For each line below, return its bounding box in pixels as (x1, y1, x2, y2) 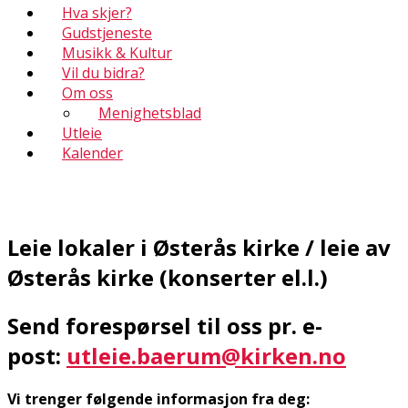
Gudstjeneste (62, 23, 152, 43)
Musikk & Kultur (62, 43, 172, 63)
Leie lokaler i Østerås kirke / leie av (7, 231, 391, 262)
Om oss (62, 83, 113, 103)
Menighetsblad (98, 103, 201, 123)
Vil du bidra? (62, 63, 145, 83)
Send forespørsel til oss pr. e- (7, 310, 322, 341)
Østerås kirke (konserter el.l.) (7, 261, 328, 292)
